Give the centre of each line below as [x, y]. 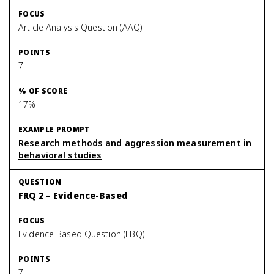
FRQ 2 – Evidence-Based [73, 195]
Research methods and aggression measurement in [135, 143]
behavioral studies [60, 155]
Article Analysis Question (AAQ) [80, 27]
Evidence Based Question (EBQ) [81, 234]
